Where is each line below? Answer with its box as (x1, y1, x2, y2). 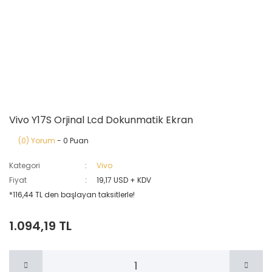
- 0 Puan (55, 135, 89, 146)
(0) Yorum (18, 135, 55, 146)
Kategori (9, 160, 40, 171)
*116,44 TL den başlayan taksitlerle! (9, 189, 135, 200)
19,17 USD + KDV (97, 175, 152, 185)
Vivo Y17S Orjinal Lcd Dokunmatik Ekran (9, 113, 193, 127)
